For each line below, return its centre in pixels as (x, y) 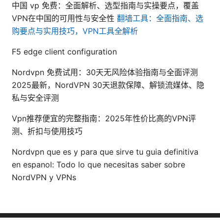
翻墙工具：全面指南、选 (160, 18)
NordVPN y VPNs (44, 177)
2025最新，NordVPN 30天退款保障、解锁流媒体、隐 (108, 85)
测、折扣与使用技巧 (47, 131)
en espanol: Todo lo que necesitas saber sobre (98, 164)
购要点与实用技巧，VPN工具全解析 (75, 31)
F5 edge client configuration (64, 51)
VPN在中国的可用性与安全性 (64, 18)
